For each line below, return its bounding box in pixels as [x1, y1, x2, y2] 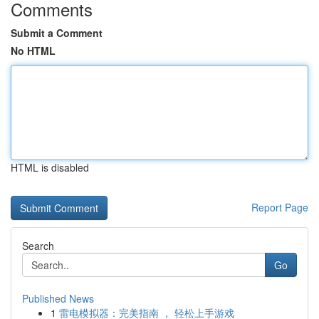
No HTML [11, 43, 56, 58]
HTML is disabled [11, 160, 89, 174]
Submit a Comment [11, 26, 103, 40]
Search [22, 239, 54, 253]
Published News [22, 291, 94, 305]
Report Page [251, 200, 308, 214]
